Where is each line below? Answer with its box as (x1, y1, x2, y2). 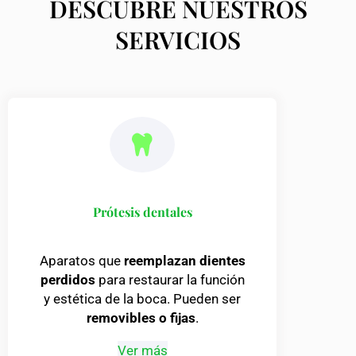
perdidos (40, 271, 95, 288)
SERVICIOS (115, 24, 241, 56)
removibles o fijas (86, 309, 195, 326)
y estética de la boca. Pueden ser (44, 290, 242, 307)
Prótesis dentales (92, 203, 192, 220)
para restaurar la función (95, 271, 245, 288)
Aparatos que (39, 252, 124, 269)
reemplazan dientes (123, 252, 246, 269)
